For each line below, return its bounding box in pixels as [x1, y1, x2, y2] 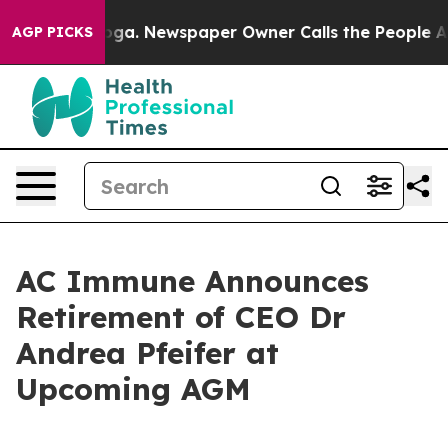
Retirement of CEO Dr [16, 298, 346, 336]
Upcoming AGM [16, 370, 251, 408]
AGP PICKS [12, 23, 93, 41]
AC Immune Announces [16, 262, 369, 300]
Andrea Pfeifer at [16, 334, 279, 372]
